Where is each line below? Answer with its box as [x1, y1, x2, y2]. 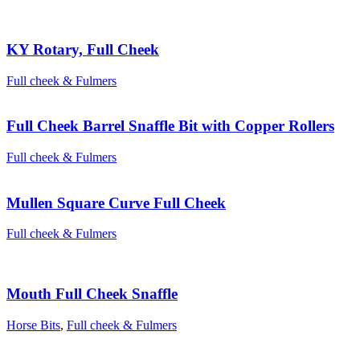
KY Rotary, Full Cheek [6, 40, 159, 58]
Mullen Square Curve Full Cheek [6, 194, 226, 211]
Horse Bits [6, 317, 60, 332]
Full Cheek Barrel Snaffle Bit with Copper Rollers [6, 117, 334, 135]
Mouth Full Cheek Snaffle [6, 285, 178, 303]
